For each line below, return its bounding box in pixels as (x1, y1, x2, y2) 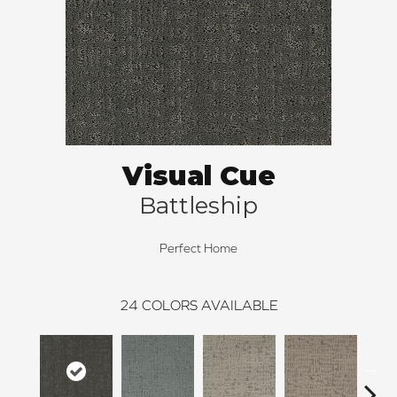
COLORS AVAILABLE (141, 297, 278, 314)
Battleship (139, 191, 258, 221)
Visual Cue (121, 160, 276, 193)
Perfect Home (160, 241, 237, 256)
